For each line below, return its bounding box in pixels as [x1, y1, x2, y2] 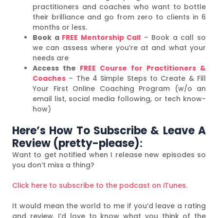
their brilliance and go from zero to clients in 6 [33, 12, 206, 22]
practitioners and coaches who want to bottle [33, 1, 206, 12]
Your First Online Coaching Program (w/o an [33, 83, 206, 93]
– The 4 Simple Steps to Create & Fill [66, 73, 206, 83]
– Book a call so [141, 32, 206, 42]
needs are [33, 53, 69, 63]
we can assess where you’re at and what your [33, 42, 206, 53]
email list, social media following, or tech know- [33, 93, 206, 104]
